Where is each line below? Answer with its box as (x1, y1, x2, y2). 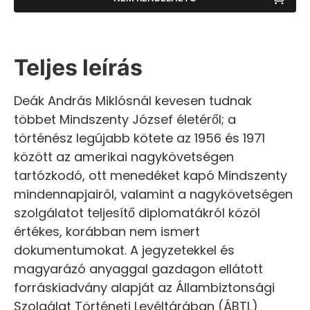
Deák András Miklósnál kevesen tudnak (14, 91, 252, 109)
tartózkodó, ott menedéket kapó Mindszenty (14, 166, 287, 184)
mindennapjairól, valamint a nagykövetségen (14, 185, 293, 203)
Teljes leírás (14, 53, 143, 81)
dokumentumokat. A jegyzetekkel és (14, 241, 235, 259)
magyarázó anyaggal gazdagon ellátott (14, 259, 263, 277)
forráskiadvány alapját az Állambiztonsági (14, 278, 275, 296)
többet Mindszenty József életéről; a (14, 110, 236, 128)
